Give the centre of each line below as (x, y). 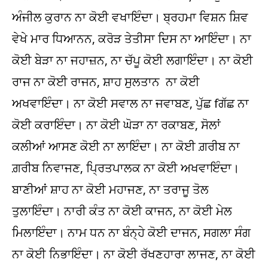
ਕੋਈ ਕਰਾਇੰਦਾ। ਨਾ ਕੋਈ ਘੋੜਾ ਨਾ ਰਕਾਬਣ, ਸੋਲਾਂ (116, 125)
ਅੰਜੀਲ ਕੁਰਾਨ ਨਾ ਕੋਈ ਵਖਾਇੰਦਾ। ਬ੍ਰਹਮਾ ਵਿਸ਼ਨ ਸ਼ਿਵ (130, 17)
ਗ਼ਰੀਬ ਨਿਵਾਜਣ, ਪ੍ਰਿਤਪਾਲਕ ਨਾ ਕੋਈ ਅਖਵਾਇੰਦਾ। (126, 168)
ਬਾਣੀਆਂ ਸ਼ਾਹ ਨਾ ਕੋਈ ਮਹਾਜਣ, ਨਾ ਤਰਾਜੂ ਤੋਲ (110, 189)
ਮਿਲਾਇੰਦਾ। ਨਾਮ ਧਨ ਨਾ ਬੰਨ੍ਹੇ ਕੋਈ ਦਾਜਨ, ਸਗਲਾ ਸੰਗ (131, 232)
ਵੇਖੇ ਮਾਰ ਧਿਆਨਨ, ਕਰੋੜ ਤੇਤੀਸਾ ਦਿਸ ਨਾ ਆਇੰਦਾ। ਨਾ (132, 39)
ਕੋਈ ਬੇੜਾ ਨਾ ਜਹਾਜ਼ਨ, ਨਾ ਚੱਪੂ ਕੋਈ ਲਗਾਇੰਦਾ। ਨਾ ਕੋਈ (133, 60)
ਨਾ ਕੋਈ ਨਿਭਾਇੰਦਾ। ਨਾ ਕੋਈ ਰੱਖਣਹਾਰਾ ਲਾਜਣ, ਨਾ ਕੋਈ (134, 254)
